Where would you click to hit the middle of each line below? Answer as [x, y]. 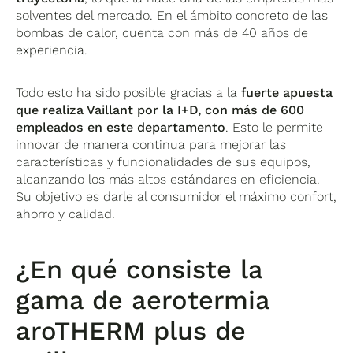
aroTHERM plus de [131, 331]
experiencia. [52, 50]
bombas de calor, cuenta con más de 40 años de [162, 32]
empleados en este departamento [121, 127]
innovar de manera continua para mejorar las [151, 144]
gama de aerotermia [143, 300]
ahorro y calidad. [66, 214]
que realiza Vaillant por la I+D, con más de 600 [160, 110]
